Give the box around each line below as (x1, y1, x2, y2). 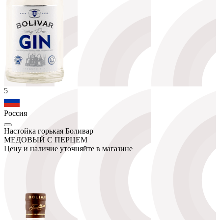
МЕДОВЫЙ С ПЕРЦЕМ (4, 135, 87, 144)
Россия (4, 109, 27, 117)
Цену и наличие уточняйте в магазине (4, 144, 133, 153)
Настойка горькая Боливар (4, 126, 93, 135)
